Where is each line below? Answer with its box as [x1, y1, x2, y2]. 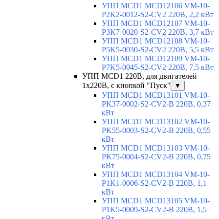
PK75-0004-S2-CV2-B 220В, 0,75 [102, 152, 211, 161]
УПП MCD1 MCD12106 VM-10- [102, 1, 210, 10]
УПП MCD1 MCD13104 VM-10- [102, 170, 210, 178]
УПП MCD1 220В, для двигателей [82, 71, 197, 80]
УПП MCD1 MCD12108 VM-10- [102, 36, 210, 45]
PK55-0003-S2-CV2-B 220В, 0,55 [102, 126, 211, 134]
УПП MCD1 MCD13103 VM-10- [102, 143, 210, 152]
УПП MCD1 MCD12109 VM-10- [102, 54, 210, 63]
